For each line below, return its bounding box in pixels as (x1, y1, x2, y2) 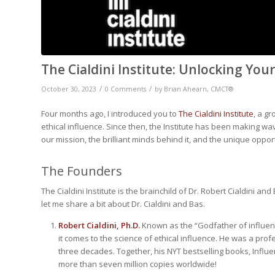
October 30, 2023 (41, 85, 96, 94)
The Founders (41, 163, 122, 180)
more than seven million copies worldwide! (58, 258, 217, 270)
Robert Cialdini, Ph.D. (58, 220, 142, 231)
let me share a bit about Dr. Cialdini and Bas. (41, 198, 205, 210)
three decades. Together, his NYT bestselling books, (58, 246, 252, 257)
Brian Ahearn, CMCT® (164, 85, 233, 94)
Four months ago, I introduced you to (41, 108, 179, 120)
